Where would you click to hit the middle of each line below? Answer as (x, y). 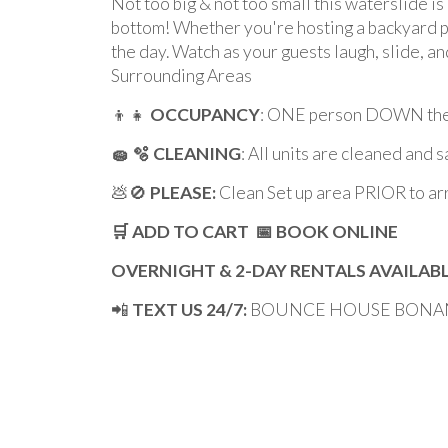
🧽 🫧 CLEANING (176, 153)
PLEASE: (184, 192)
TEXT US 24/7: (189, 309)
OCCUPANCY (205, 114)
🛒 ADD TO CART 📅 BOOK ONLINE (254, 231)
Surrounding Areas (181, 75)
